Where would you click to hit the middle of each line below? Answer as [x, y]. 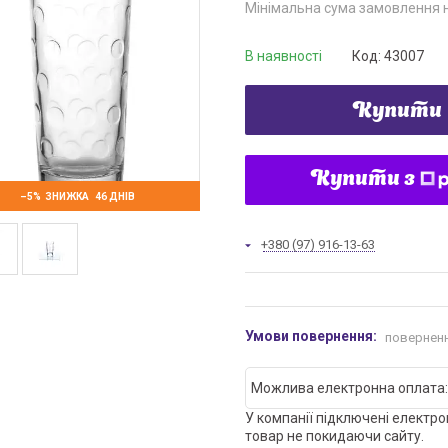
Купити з [362, 180]
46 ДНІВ [114, 197]
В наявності [283, 56]
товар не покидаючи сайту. [334, 435]
